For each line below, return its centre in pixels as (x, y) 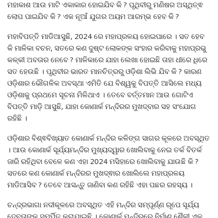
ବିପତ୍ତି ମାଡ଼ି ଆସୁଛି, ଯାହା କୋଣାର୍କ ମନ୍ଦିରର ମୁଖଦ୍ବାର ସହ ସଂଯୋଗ (102, 106)
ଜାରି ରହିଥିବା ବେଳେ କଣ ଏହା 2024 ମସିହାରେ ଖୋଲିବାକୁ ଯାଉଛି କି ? (103, 161)
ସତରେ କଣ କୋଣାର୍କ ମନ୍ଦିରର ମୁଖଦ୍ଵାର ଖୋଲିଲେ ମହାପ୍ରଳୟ (96, 173)
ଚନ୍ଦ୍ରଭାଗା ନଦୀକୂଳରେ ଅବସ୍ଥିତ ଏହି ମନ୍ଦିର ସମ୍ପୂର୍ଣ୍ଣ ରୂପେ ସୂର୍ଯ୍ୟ (103, 205)
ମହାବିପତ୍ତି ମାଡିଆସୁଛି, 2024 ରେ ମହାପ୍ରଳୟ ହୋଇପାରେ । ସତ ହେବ (106, 36)
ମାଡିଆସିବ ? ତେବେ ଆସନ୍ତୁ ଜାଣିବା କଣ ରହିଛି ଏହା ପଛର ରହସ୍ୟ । (100, 185)
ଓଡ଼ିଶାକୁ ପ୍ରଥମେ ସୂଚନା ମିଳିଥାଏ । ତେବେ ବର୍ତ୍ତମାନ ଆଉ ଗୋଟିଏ (100, 95)
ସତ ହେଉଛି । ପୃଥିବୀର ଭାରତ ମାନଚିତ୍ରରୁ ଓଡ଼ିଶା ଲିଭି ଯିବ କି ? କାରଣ (104, 71)
